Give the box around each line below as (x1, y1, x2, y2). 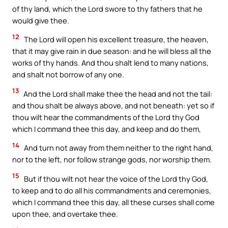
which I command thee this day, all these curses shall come (12, 196, 215, 207)
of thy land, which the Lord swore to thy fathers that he (12, 3, 203, 14)
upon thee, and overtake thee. (12, 208, 118, 219)
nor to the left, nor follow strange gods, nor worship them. (12, 154, 212, 165)
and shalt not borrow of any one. (12, 69, 124, 80)
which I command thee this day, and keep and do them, (12, 123, 201, 134)
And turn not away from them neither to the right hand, (22, 142, 213, 153)
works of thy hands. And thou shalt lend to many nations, (12, 58, 209, 68)
